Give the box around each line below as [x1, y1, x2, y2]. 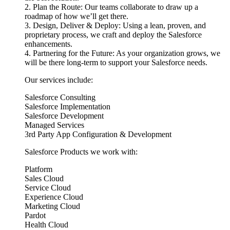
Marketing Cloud [25, 201, 80, 210]
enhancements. [25, 39, 72, 48]
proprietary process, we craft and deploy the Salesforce [25, 30, 202, 39]
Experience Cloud [25, 192, 83, 201]
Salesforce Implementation [25, 102, 110, 111]
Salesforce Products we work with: [25, 147, 138, 156]
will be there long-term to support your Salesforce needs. [25, 57, 207, 67]
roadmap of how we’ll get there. [25, 11, 128, 21]
